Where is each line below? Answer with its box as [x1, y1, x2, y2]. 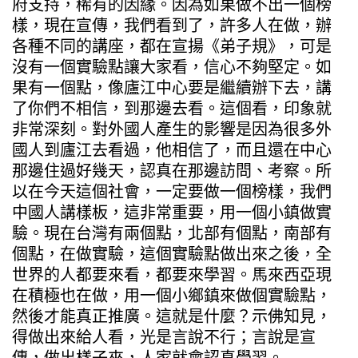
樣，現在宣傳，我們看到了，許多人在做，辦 [12, 15, 332, 35]
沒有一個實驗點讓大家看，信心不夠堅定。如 [12, 57, 332, 77]
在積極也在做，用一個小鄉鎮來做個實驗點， [12, 285, 332, 305]
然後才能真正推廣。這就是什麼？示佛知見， [12, 306, 332, 326]
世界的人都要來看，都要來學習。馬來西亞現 [12, 265, 332, 284]
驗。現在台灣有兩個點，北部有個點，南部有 [12, 223, 332, 243]
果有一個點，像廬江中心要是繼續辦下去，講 [12, 78, 332, 97]
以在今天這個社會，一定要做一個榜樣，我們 [12, 181, 332, 201]
